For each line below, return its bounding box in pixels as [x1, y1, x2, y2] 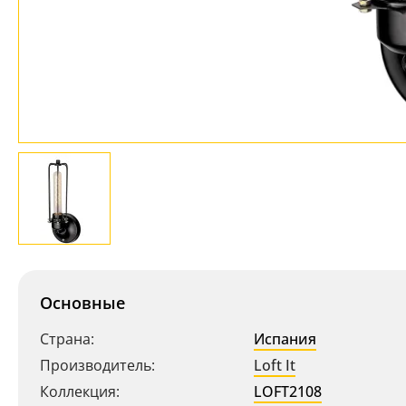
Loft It [254, 355, 295, 375]
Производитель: [40, 355, 155, 375]
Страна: [40, 329, 94, 349]
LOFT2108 [254, 382, 322, 401]
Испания [254, 329, 316, 349]
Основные [40, 292, 125, 314]
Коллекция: [40, 382, 120, 401]
